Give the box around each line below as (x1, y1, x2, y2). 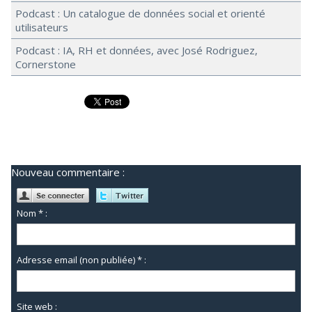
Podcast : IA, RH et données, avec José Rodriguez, (15, 43, 258, 58)
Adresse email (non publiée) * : (17, 253, 147, 267)
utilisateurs (15, 20, 68, 35)
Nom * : (17, 207, 48, 220)
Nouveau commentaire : (11, 165, 125, 180)
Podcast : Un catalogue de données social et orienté (15, 6, 265, 21)
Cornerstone (15, 57, 76, 72)
